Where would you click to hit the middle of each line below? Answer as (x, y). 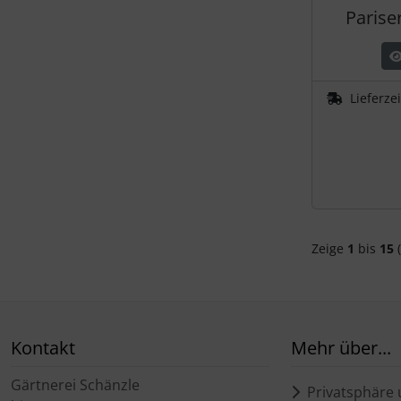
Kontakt (43, 348)
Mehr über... (341, 348)
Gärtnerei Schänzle (75, 385)
